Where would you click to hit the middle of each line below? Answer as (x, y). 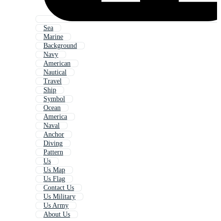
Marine (53, 37)
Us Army (56, 206)
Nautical (55, 73)
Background (60, 46)
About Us (57, 215)
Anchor (54, 135)
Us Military (59, 197)
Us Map (54, 170)
